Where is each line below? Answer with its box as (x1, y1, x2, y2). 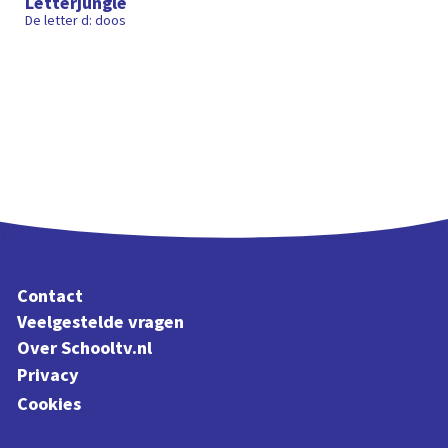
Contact (17, 282, 84, 309)
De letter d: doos (25, 10, 127, 31)
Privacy (17, 361, 80, 388)
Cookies (17, 390, 82, 417)
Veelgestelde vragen (17, 309, 185, 336)
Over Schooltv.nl (17, 335, 153, 362)
